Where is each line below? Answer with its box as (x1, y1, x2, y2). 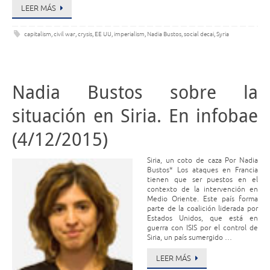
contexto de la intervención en (147, 185, 258, 194)
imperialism (114, 30, 145, 38)
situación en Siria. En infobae (12, 104, 258, 128)
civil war (54, 30, 76, 38)
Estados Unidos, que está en (147, 214, 258, 223)
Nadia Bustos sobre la (12, 80, 258, 104)
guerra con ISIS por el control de (147, 224, 258, 233)
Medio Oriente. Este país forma (147, 195, 258, 204)
